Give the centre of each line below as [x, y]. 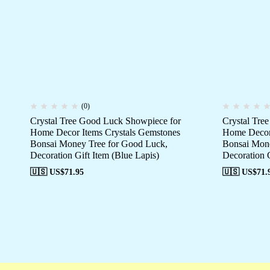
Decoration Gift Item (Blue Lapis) [95, 155]
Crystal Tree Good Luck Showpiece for [105, 121]
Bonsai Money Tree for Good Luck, [99, 144]
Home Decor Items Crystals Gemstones [105, 133]
